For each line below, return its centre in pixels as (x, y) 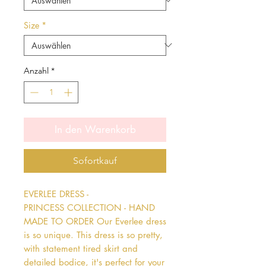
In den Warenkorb (95, 129)
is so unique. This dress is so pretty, (93, 235)
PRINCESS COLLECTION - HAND (89, 207)
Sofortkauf (95, 160)
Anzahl (36, 70)
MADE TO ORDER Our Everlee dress (95, 221)
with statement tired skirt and (81, 248)
